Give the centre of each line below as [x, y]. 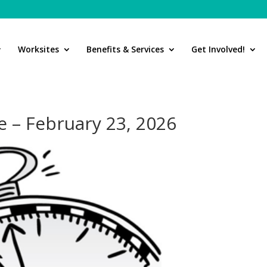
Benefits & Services [125, 49]
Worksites [38, 49]
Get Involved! [218, 49]
